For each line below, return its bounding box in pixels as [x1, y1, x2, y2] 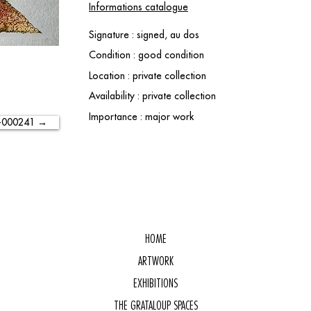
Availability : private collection [89, 90, 216, 102]
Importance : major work [89, 110, 194, 123]
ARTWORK [137, 254, 174, 268]
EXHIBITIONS [133, 276, 178, 290]
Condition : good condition [89, 49, 204, 61]
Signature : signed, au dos [89, 28, 199, 41]
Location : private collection [89, 69, 206, 82]
